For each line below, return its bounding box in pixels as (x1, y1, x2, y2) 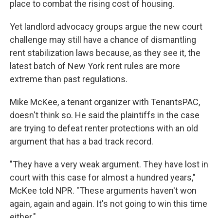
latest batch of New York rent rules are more (10, 60, 180, 71)
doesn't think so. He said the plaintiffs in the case (10, 109, 200, 120)
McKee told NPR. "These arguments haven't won (10, 185, 197, 196)
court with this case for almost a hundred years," (10, 172, 196, 182)
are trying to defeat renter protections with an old (10, 123, 198, 133)
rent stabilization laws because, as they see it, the (10, 47, 200, 58)
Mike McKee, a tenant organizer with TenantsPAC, (10, 96, 200, 107)
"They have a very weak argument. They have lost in (10, 159, 208, 169)
